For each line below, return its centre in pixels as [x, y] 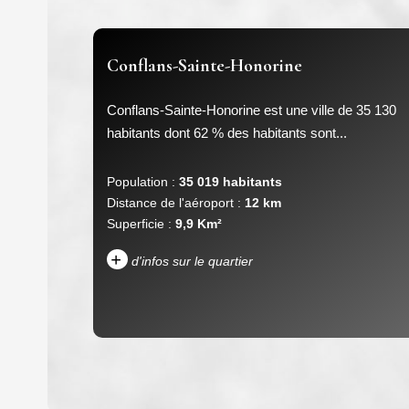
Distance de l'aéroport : [173, 202]
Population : [141, 181]
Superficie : [139, 223]
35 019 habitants [230, 181]
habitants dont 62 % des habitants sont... [226, 132]
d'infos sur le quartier [190, 261]
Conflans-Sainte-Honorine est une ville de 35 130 [251, 110]
